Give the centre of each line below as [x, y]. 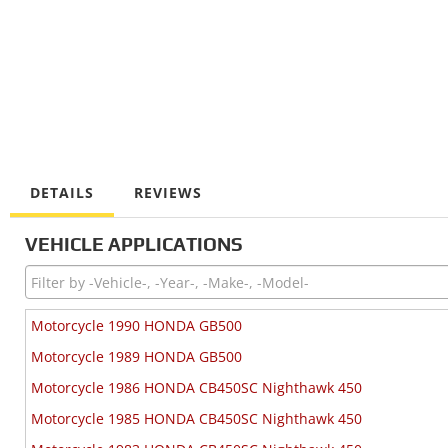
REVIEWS [168, 192]
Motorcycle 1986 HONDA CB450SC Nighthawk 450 [196, 387]
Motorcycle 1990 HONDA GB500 [136, 325]
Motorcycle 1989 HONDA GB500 [136, 356]
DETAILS [62, 192]
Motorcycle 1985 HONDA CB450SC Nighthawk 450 [196, 418]
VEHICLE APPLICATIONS [134, 244]
